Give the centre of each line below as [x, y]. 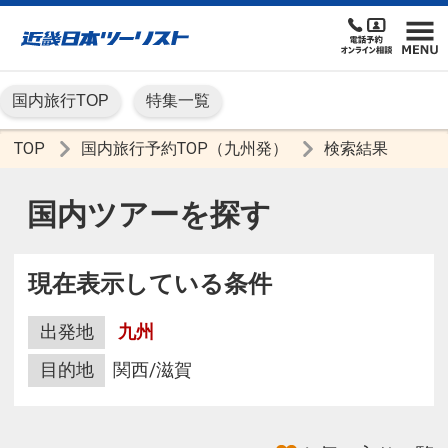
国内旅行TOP [60, 101]
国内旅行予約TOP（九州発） [184, 149]
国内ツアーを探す [149, 215]
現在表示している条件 [150, 284]
